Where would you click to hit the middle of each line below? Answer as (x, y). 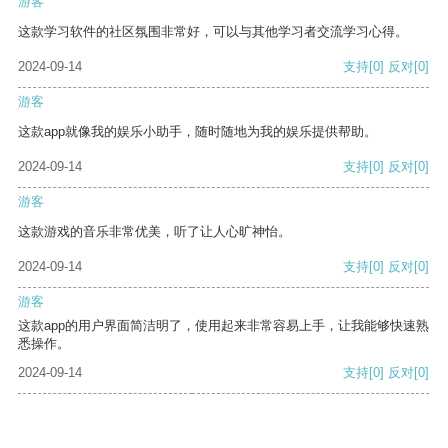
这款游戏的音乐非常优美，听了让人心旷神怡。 (154, 232)
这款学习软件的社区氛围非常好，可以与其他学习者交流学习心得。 (213, 32)
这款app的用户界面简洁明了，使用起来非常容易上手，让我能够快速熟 (223, 326)
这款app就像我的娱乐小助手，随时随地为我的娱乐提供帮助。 (197, 132)
